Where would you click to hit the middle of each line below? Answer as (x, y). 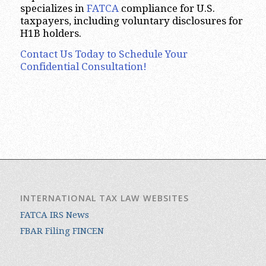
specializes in (53, 8)
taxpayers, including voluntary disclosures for (131, 20)
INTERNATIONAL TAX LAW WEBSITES (104, 198)
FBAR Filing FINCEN (62, 231)
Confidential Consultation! (83, 67)
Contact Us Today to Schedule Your (104, 54)
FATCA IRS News (54, 215)
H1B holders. (50, 33)
